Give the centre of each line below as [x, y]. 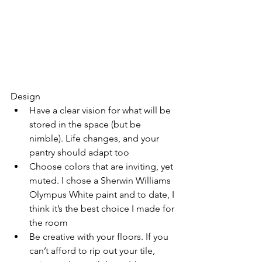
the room [49, 222]
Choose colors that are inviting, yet [102, 166]
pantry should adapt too [79, 152]
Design [25, 96]
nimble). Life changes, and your [95, 138]
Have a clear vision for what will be [101, 110]
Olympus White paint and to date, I [103, 194]
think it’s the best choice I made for [103, 208]
